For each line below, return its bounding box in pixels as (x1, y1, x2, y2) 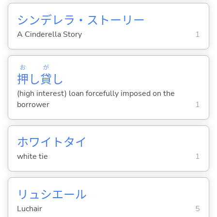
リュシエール (16, 186, 87, 202)
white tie (16, 151, 48, 162)
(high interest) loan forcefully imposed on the (16, 88, 175, 99)
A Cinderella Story (16, 29, 82, 40)
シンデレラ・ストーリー (16, 13, 145, 29)
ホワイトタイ (16, 135, 87, 151)
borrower (16, 99, 49, 110)
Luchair (16, 203, 42, 214)
